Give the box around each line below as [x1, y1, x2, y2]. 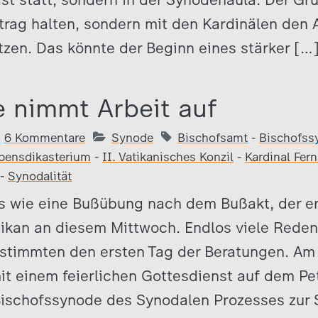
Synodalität [8, 169, 72, 183]
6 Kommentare [4, 131, 85, 145]
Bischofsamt [177, 131, 248, 145]
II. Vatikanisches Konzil [102, 150, 234, 164]
